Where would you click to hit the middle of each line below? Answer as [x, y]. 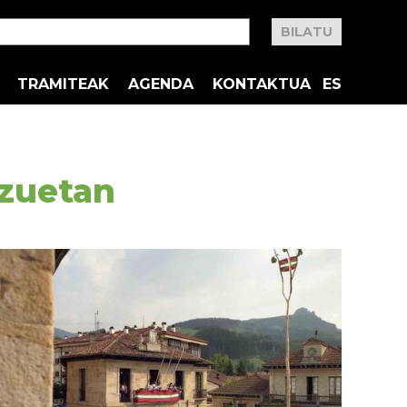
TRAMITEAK [63, 84]
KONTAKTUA [262, 84]
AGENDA [161, 84]
